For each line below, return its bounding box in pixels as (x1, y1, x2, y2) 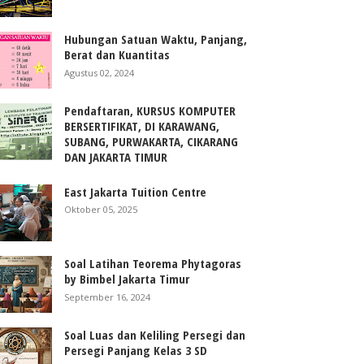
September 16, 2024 (64, 290, 151, 303)
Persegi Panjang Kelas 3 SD (64, 342, 208, 359)
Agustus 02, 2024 (64, 66, 135, 79)
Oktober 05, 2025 (64, 203, 138, 216)
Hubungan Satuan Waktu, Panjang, (64, 30, 248, 47)
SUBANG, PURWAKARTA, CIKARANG (64, 133, 239, 150)
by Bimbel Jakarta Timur (64, 271, 190, 288)
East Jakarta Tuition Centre (64, 183, 207, 200)
